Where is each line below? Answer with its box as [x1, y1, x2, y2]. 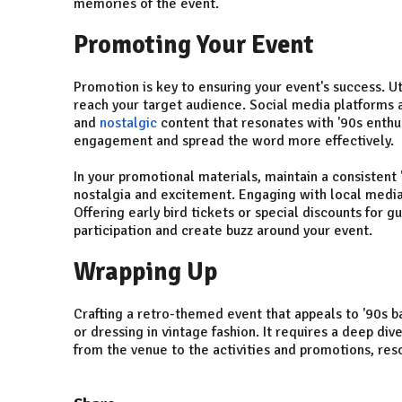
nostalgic [100, 114, 157, 133]
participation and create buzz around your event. [74, 222, 372, 240]
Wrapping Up [74, 257, 217, 288]
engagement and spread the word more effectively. [74, 132, 398, 151]
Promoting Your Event [74, 30, 314, 61]
